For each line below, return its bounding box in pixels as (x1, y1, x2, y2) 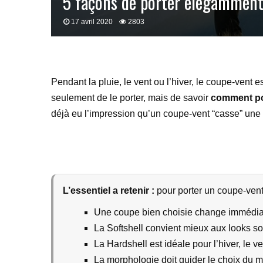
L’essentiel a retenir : (63, 186, 154, 195)
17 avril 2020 (71, 18, 113, 26)
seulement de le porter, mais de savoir (51, 93, 211, 103)
